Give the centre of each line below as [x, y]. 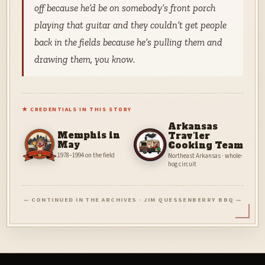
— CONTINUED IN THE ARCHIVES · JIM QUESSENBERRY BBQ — [132, 199]
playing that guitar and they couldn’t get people [130, 25]
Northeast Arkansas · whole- [205, 156]
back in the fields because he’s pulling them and [128, 42]
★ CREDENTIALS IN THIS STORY [77, 109]
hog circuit [182, 164]
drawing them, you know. [84, 59]
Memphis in [89, 136]
